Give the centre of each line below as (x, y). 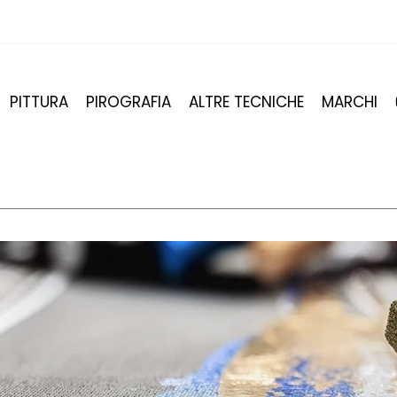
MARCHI (350, 102)
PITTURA (39, 102)
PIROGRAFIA (128, 102)
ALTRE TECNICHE (246, 102)
